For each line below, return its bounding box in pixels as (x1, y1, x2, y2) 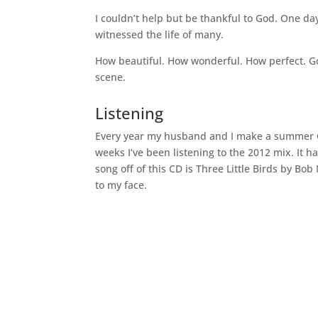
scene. (95, 70, 126, 84)
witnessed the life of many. (95, 27, 224, 41)
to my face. (95, 177, 148, 192)
